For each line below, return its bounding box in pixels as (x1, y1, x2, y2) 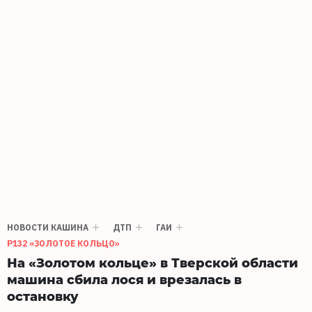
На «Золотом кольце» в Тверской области (7, 253, 298, 271)
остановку (7, 286, 79, 304)
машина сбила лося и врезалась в (7, 270, 242, 288)
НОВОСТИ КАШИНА (7, 221, 88, 233)
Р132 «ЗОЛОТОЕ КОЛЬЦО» (7, 237, 120, 249)
